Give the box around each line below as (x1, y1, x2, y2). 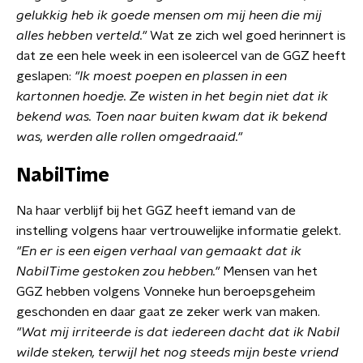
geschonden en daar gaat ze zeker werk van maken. (16, 305, 320, 318)
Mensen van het (223, 265, 318, 278)
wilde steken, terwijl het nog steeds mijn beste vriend (16, 346, 339, 359)
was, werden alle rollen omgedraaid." (16, 130, 242, 143)
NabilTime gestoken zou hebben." (16, 265, 223, 278)
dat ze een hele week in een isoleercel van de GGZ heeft (16, 49, 346, 62)
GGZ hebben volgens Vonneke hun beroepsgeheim (16, 285, 315, 298)
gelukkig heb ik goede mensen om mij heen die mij (16, 9, 322, 22)
